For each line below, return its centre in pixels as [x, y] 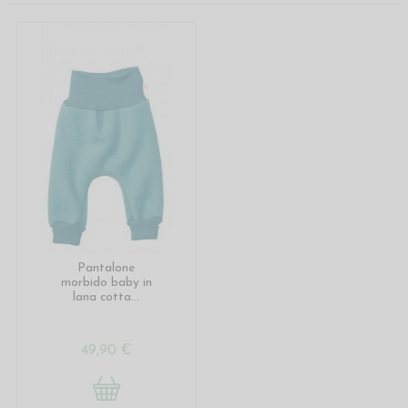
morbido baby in [106, 283]
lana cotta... [107, 298]
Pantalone [107, 269]
